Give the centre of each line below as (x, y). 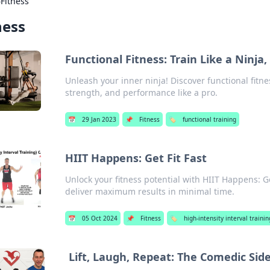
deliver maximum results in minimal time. (149, 191)
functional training (209, 119)
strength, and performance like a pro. (141, 93)
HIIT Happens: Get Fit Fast (136, 158)
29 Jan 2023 (99, 119)
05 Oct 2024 (99, 218)
